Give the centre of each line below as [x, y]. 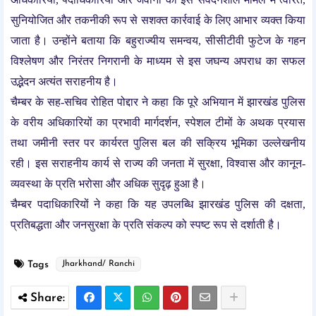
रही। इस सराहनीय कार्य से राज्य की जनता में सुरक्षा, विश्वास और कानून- [158, 163]
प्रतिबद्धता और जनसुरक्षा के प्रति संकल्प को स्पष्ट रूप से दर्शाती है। [146, 225]
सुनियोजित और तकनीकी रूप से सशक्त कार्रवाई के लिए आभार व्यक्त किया [158, 20]
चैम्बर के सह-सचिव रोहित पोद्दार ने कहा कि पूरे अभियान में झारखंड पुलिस [158, 102]
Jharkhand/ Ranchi [98, 264]
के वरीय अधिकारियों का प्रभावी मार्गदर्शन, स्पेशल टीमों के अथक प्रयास [158, 122]
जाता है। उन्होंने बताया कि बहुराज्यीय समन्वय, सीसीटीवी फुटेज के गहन [158, 41]
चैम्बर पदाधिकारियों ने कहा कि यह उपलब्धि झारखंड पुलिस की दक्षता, [158, 204]
